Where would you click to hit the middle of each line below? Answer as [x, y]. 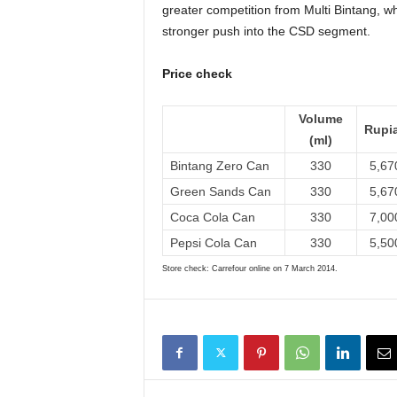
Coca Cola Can [212, 217]
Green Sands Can [220, 191]
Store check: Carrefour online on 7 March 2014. [249, 269]
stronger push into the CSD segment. [266, 31]
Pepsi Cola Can [213, 243]
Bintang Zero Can [219, 166]
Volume [320, 119]
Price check [197, 74]
